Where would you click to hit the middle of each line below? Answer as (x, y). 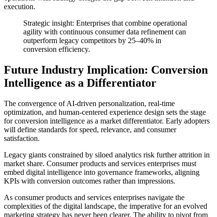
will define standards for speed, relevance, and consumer (90, 130)
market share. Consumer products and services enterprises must (100, 164)
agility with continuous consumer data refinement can (105, 32)
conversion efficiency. (57, 49)
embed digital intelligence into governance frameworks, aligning (102, 172)
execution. (20, 7)
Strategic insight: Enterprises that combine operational (105, 23)
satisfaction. (22, 139)
